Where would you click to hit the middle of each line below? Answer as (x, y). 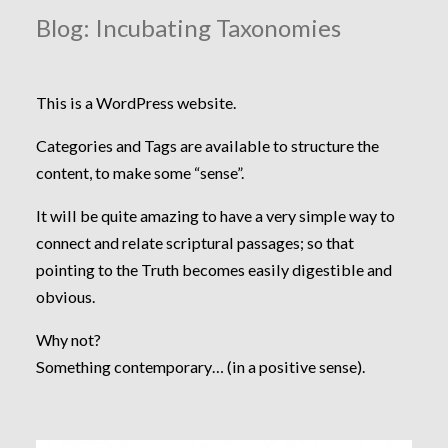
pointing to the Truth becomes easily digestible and (213, 270)
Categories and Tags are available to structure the (207, 146)
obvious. (65, 297)
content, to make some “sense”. (139, 173)
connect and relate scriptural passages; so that (194, 243)
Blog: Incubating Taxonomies (188, 27)
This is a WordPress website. (135, 102)
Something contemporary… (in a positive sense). (200, 367)
